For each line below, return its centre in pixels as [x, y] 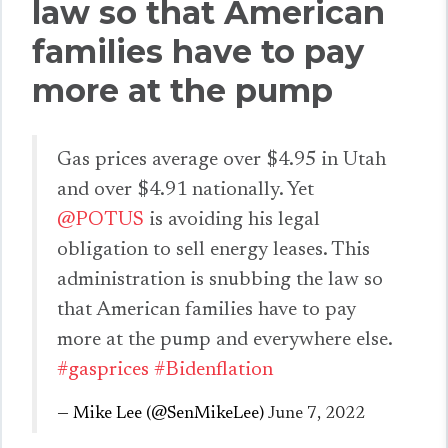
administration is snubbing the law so [220, 280]
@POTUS [100, 220]
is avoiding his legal [232, 220]
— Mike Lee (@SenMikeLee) [162, 414]
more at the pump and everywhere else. [224, 340]
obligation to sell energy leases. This [213, 250]
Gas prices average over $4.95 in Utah [221, 160]
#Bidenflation [213, 370]
